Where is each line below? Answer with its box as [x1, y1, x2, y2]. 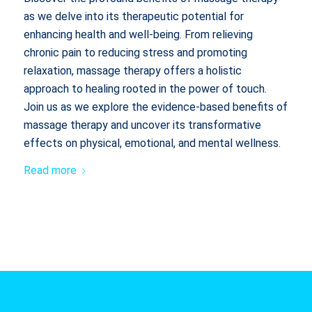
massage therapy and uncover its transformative [23, 118, 261, 132]
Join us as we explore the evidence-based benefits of [23, 100, 288, 114]
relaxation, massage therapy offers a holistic [23, 63, 242, 77]
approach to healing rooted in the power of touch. [23, 81, 267, 95]
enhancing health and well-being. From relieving [23, 27, 253, 41]
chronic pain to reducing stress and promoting [23, 45, 247, 59]
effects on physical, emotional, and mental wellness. [23, 136, 281, 150]
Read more [23, 164, 77, 178]
